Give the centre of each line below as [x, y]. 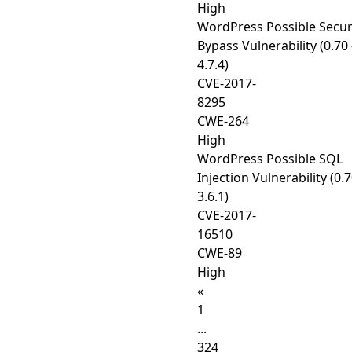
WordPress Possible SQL [270, 159]
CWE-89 [220, 253]
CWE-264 [223, 121]
